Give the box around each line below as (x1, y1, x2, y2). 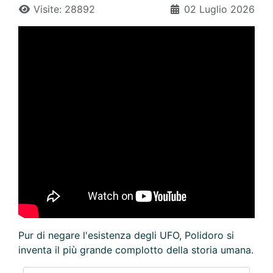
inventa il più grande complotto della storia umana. (18, 243, 253, 256)
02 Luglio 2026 (184, 2, 255, 15)
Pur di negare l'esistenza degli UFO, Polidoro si (18, 229, 234, 241)
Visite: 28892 (34, 2, 95, 15)
